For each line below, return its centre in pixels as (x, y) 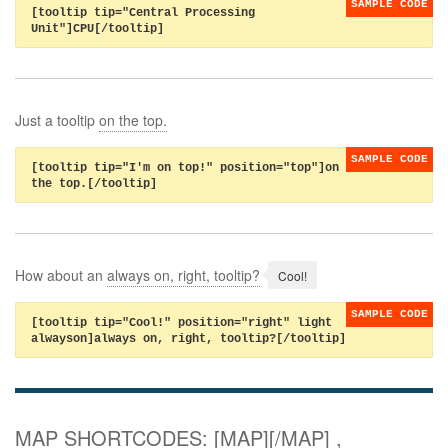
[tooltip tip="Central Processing (143, 13)
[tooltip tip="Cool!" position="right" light (181, 323)
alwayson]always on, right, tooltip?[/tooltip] (188, 339)
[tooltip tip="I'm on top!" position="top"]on (185, 168)
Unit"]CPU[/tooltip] (97, 29)
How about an (61, 275)
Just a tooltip (57, 120)
